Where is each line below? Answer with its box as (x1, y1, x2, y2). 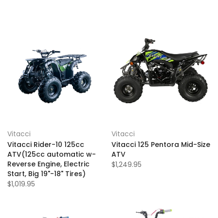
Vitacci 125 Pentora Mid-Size (111, 140, 210, 149)
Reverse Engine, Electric (7, 159, 90, 169)
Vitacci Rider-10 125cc (7, 140, 84, 149)
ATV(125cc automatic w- (7, 149, 96, 159)
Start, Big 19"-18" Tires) (7, 169, 86, 179)
